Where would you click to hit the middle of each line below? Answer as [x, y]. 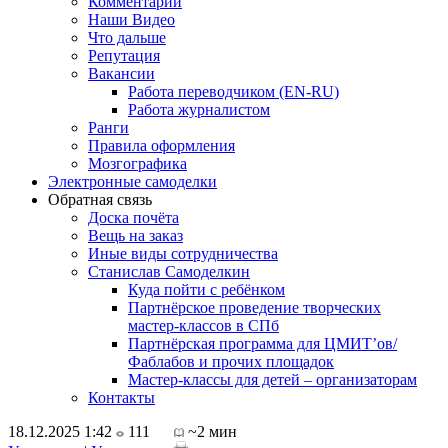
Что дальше [127, 37]
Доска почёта [133, 217]
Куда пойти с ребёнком [206, 289]
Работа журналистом [199, 109]
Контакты [121, 397]
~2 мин [210, 431]
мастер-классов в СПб [203, 325]
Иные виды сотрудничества [183, 253]
